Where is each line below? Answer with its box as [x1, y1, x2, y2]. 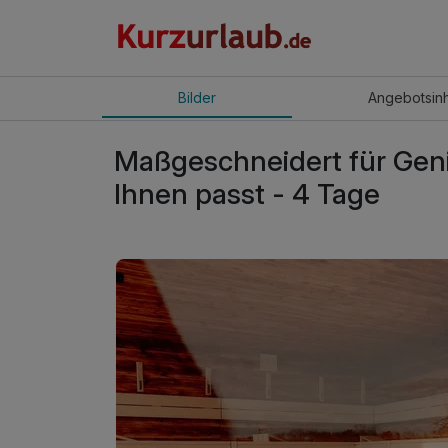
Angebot [367, 89, 425, 107]
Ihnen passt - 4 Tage [114, 176, 380, 211]
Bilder [177, 89, 216, 107]
